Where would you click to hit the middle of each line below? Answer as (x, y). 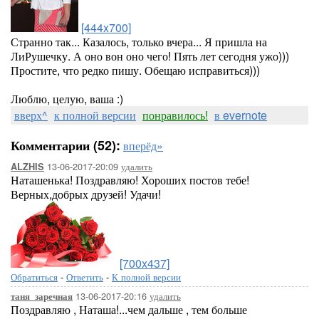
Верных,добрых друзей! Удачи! (86, 194)
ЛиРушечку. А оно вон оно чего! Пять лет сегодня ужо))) (150, 56)
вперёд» (143, 146)
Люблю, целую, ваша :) (67, 99)
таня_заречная (42, 296)
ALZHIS (27, 167)
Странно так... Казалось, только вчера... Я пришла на (139, 42)
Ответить (85, 277)
